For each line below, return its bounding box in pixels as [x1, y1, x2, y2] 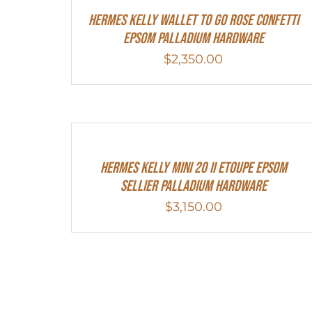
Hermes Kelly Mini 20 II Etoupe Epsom [100, 159, 287, 178]
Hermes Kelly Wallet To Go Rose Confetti [88, 11, 299, 31]
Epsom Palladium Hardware [123, 29, 264, 49]
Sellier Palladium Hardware [120, 177, 267, 196]
